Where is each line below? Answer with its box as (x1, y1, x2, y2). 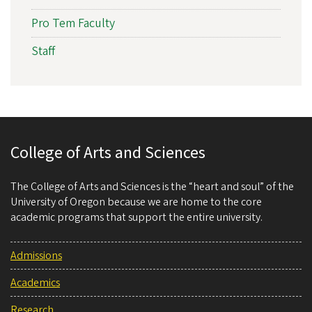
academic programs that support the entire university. (10, 210, 263, 226)
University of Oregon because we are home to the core (10, 194, 262, 210)
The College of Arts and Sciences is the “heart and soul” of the (10, 179, 294, 195)
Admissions (10, 248, 62, 264)
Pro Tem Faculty (31, 15, 115, 33)
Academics (10, 275, 60, 291)
